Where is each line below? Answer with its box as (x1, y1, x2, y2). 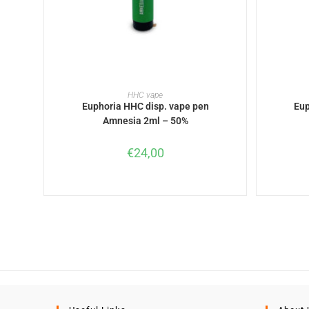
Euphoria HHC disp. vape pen (81, 101, 209, 112)
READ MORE (119, 86, 172, 97)
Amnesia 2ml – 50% (102, 115, 188, 127)
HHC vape (128, 90, 163, 101)
